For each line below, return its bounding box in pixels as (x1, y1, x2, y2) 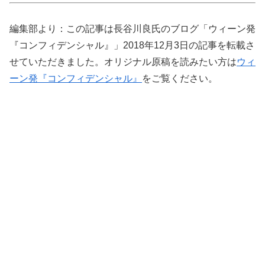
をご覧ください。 (142, 73, 218, 83)
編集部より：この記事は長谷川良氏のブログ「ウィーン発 (9, 23, 256, 34)
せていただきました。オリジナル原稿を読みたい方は (9, 56, 237, 67)
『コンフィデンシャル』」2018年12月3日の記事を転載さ (9, 40, 255, 50)
